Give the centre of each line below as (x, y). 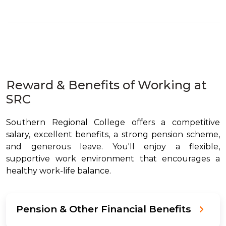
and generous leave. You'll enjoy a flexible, (113, 147)
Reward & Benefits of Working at (106, 85)
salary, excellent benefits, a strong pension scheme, (113, 134)
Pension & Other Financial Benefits (104, 209)
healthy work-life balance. (59, 171)
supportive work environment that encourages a (113, 159)
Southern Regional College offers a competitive (113, 122)
